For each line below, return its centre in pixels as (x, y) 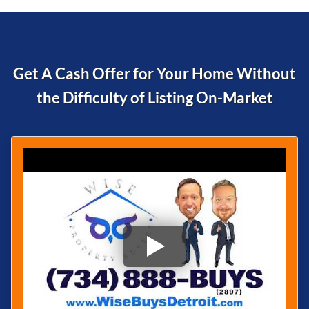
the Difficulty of (92, 97)
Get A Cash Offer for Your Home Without (154, 73)
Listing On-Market (210, 97)
